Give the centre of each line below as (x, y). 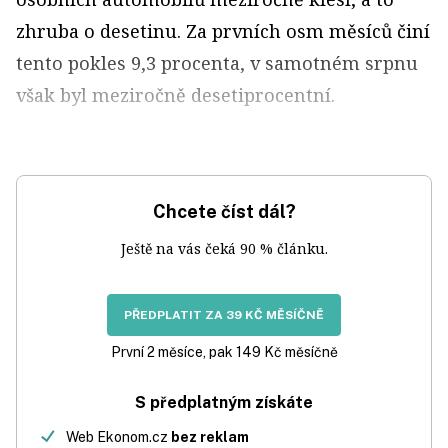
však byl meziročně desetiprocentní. (175, 95)
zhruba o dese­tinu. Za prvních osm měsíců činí (223, 31)
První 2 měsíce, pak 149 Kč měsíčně (224, 352)
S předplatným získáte (224, 402)
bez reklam (210, 437)
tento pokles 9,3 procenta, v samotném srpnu (217, 63)
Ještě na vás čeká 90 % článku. (224, 248)
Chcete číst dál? (224, 211)
